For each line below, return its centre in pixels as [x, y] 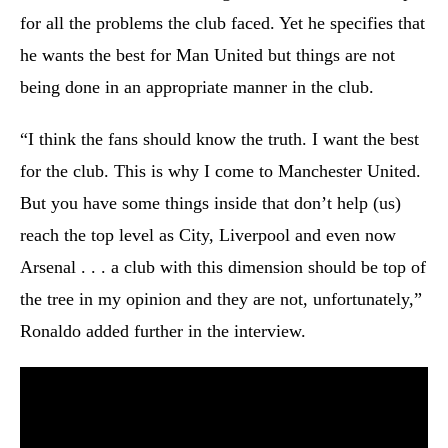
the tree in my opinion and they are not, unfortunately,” [221, 299]
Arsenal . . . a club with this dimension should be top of [223, 267]
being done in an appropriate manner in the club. [199, 87]
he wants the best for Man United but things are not [207, 55]
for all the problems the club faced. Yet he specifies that [222, 23]
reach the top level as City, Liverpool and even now [208, 235]
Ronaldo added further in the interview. [165, 331]
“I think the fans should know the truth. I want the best [219, 139]
